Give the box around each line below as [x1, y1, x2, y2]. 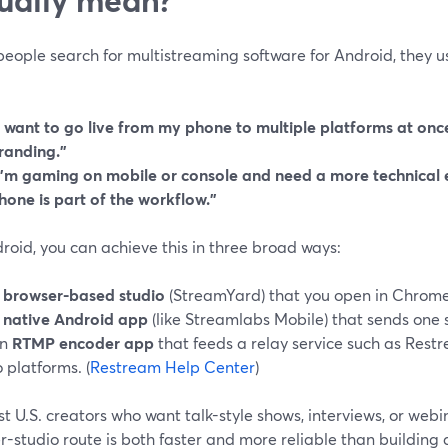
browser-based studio [3, 283, 165, 305]
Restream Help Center [90, 355, 255, 377]
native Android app [3, 307, 148, 329]
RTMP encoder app [12, 331, 154, 353]
